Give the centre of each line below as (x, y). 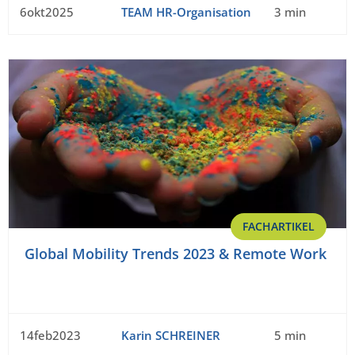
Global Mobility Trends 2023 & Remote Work (176, 253)
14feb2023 (50, 335)
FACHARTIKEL (279, 226)
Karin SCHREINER (170, 335)
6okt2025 (47, 11)
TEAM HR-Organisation (186, 11)
